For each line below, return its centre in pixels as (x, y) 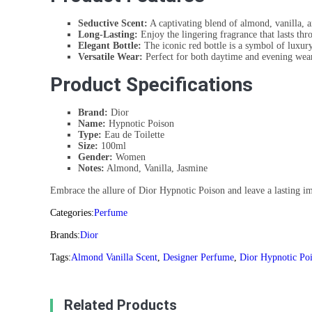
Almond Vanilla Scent (114, 258)
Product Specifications (151, 85)
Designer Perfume (198, 258)
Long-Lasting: (108, 35)
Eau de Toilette (133, 135)
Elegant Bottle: (110, 46)
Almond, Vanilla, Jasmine (156, 169)
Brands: (65, 235)
